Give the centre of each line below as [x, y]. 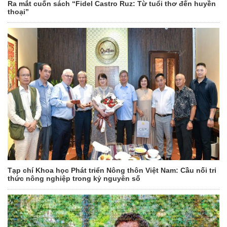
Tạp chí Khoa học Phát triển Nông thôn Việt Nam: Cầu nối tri [112, 170]
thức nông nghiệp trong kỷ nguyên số [74, 178]
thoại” [18, 11]
